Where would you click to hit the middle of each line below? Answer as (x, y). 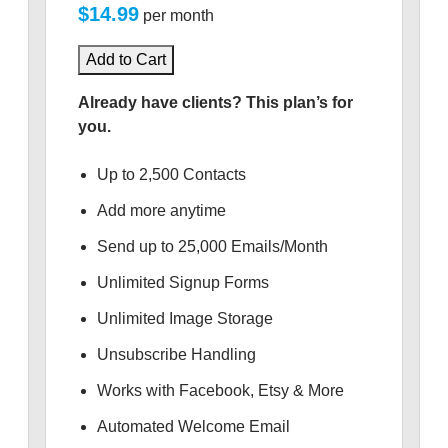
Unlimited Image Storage (184, 318)
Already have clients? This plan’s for (215, 102)
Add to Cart (125, 59)
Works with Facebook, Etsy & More (220, 390)
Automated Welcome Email (193, 426)
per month (178, 15)
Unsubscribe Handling (176, 354)
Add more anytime (161, 210)
